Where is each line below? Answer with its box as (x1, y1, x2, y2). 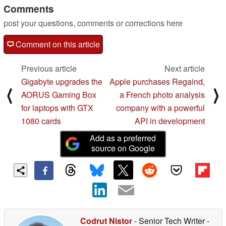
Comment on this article (14, 38, 100, 50)
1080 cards (21, 115, 61, 127)
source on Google (91, 142, 155, 154)
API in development (135, 115, 205, 127)
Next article (164, 62, 205, 74)
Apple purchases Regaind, (109, 75, 205, 87)
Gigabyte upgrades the (21, 75, 102, 87)
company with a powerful (116, 101, 205, 114)
